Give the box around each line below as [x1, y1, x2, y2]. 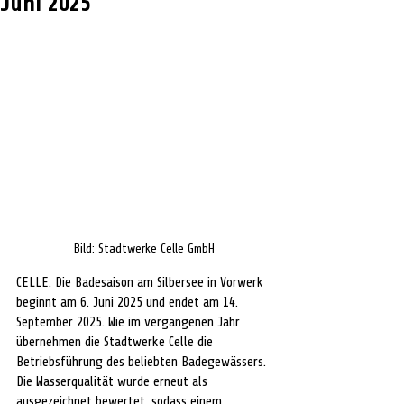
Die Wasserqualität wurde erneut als [16, 374, 211, 390]
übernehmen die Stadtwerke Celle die [16, 335, 216, 350]
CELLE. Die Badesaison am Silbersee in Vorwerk [16, 275, 267, 290]
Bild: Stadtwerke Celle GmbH [74, 242, 215, 255]
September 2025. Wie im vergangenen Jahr [16, 315, 243, 330]
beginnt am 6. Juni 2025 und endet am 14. [16, 295, 242, 310]
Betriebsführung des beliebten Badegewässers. [16, 354, 270, 370]
